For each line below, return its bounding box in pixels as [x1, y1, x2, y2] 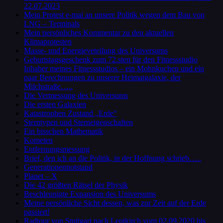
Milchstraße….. [24, 82, 73, 91]
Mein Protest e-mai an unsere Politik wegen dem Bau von [24, 10, 205, 19]
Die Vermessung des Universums [24, 91, 128, 100]
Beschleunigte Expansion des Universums [24, 190, 156, 198]
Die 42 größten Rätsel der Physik [24, 181, 128, 189]
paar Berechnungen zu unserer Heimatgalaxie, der [24, 73, 181, 82]
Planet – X [24, 172, 57, 180]
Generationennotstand [24, 163, 93, 171]
